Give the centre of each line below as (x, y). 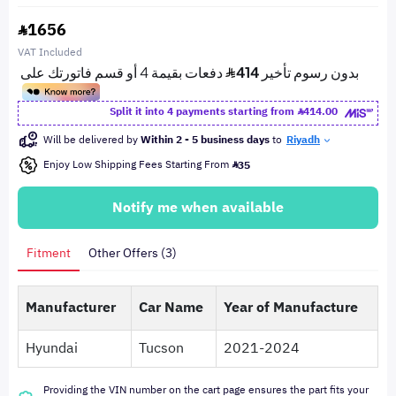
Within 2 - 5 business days (205, 140)
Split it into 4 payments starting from (203, 111)
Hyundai (52, 348)
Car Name (171, 308)
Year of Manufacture (291, 308)
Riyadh (303, 140)
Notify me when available (198, 208)
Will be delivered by (92, 140)
